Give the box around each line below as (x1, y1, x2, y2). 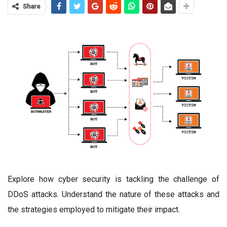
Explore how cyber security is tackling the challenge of (8, 174, 219, 184)
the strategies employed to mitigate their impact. (8, 205, 180, 215)
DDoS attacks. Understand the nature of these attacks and (8, 190, 219, 200)
